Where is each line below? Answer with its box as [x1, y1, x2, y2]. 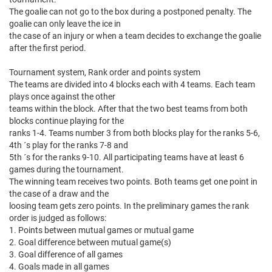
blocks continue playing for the [9, 116, 124, 126]
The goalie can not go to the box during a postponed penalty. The [9, 7, 251, 17]
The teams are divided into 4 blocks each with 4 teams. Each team [9, 80, 255, 90]
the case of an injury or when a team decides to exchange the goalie [9, 31, 261, 41]
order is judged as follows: [9, 213, 106, 223]
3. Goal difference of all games [9, 250, 123, 260]
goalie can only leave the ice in [9, 19, 121, 29]
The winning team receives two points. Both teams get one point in [9, 177, 257, 187]
